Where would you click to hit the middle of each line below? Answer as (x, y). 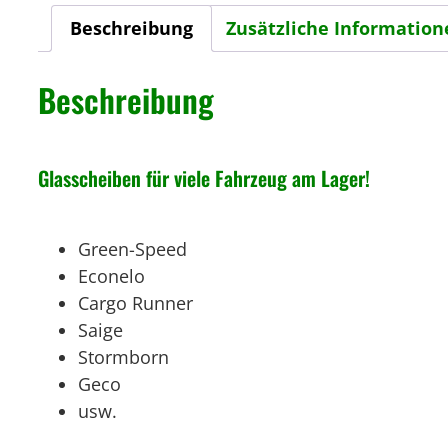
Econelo (111, 276)
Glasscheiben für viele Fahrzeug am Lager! (204, 177)
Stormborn (123, 357)
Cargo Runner (135, 303)
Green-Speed (132, 249)
